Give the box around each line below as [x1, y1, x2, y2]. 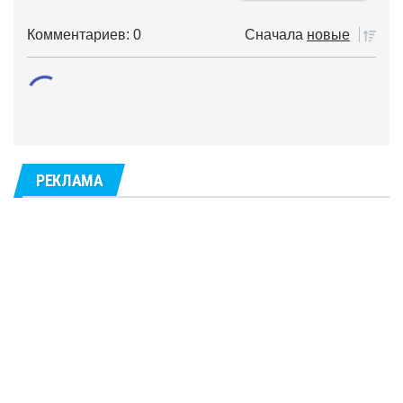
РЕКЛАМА [36, 170, 103, 190]
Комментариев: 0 [27, 26, 141, 42]
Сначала [245, 26, 303, 42]
